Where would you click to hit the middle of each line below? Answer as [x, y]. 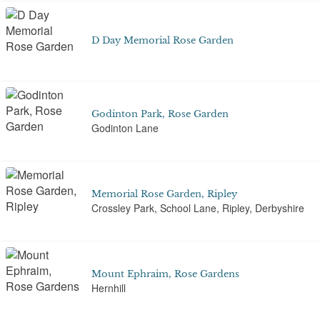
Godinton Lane [125, 127]
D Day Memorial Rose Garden [162, 40]
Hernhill [109, 287]
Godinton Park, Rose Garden [160, 114]
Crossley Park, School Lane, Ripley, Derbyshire [198, 207]
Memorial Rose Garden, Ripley [164, 194]
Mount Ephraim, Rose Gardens [165, 274]
